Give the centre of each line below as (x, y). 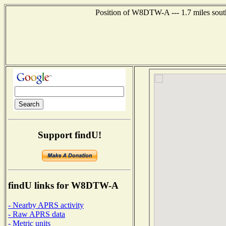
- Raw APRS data (37, 214)
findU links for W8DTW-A (63, 186)
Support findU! (69, 135)
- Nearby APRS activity (46, 205)
